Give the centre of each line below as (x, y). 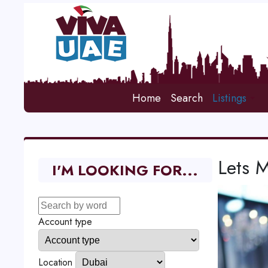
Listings (230, 98)
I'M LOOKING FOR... (125, 170)
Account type (65, 222)
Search (187, 98)
